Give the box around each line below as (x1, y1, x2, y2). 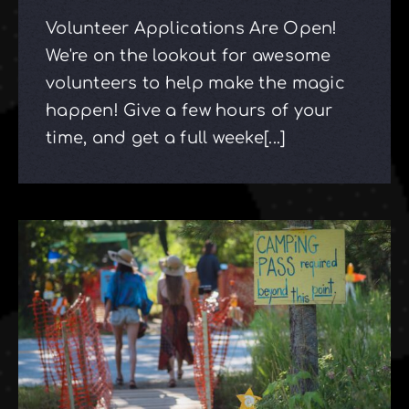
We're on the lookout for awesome (45, 46, 331, 65)
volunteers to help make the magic (45, 73, 345, 92)
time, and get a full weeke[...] (45, 128, 286, 147)
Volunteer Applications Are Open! (45, 18, 338, 37)
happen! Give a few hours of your (45, 100, 333, 120)
